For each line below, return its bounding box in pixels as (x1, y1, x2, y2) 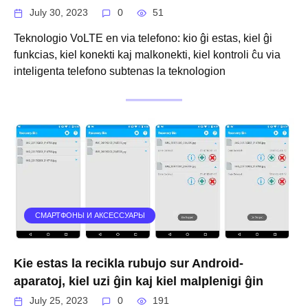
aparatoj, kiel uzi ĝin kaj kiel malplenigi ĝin (14, 274, 263, 288)
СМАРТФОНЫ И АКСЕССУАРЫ (34, 211, 145, 220)
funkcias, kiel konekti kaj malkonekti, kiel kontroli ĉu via (14, 48, 280, 60)
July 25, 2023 (30, 296, 89, 307)
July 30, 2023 (30, 8, 89, 19)
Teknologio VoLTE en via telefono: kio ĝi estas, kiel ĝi (14, 32, 272, 44)
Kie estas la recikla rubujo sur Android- (14, 256, 243, 270)
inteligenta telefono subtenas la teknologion (14, 65, 225, 77)
